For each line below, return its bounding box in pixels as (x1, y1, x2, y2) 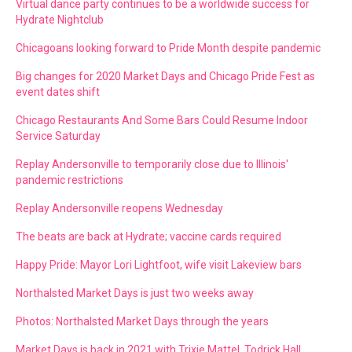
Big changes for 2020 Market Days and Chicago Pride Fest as (16, 70, 315, 82)
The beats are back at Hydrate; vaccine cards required (16, 230, 281, 243)
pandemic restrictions (16, 174, 123, 186)
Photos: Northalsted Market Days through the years (16, 315, 269, 328)
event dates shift (16, 86, 100, 98)
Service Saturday (16, 130, 101, 142)
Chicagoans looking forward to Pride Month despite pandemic (16, 42, 321, 54)
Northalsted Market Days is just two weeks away (16, 287, 254, 299)
